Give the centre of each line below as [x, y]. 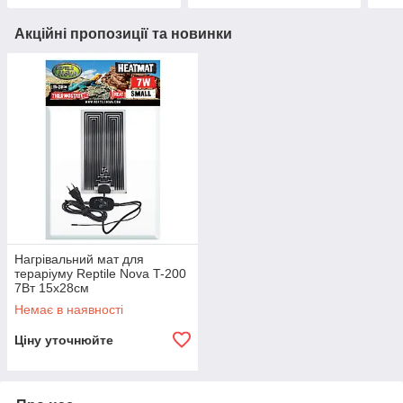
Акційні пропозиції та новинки [123, 33]
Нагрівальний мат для [79, 259]
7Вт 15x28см [52, 287]
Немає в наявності [69, 309]
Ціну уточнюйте [64, 340]
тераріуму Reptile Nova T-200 [100, 273]
